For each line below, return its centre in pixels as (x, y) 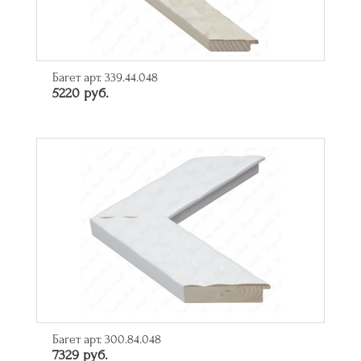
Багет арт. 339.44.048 (105, 78)
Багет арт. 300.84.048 (107, 340)
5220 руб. (81, 93)
